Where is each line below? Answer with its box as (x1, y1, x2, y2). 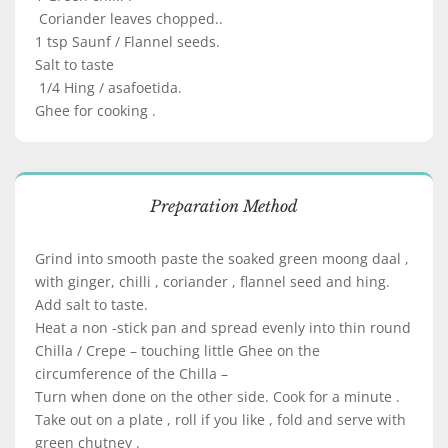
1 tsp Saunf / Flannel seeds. (35, 32, 220, 51)
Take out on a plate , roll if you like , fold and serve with (35, 410, 406, 429)
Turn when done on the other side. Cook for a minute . (35, 387, 400, 406)
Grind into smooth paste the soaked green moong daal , (35, 249, 409, 268)
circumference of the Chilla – (35, 364, 228, 383)
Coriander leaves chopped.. (35, 9, 223, 28)
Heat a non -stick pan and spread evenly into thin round (35, 318, 411, 337)
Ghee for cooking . (35, 101, 156, 120)
